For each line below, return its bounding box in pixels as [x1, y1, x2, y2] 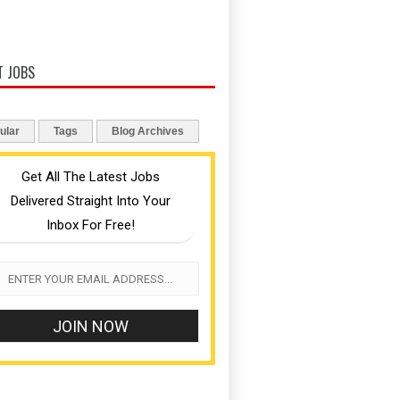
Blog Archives [112, 125, 184, 137]
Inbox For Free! [46, 217, 135, 233]
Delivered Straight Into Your [10, 193, 171, 209]
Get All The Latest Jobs [21, 169, 160, 185]
